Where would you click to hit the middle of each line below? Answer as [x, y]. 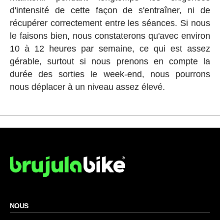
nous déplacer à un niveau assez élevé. [87, 87]
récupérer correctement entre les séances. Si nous [110, 23]
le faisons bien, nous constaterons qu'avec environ [110, 36]
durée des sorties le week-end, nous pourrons [110, 74]
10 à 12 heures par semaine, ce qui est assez [110, 48]
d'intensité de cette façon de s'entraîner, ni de [110, 10]
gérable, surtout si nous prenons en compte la [110, 61]
